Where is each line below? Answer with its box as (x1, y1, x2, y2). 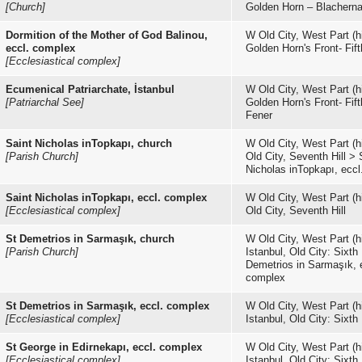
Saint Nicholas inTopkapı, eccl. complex (6, 192, 207, 204)
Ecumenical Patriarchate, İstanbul (6, 83, 175, 95)
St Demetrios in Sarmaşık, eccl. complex (6, 300, 209, 312)
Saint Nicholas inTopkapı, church (6, 137, 172, 149)
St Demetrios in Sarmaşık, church (6, 233, 175, 245)
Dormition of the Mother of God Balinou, (6, 29, 208, 41)
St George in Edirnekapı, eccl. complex (6, 341, 202, 353)
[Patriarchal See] (6, 96, 84, 108)
